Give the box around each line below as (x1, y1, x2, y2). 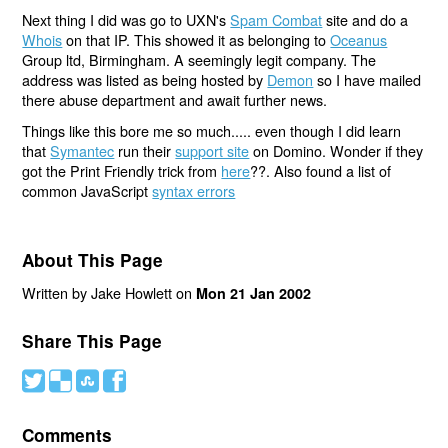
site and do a (322, 8, 409, 30)
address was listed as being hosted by (22, 68, 268, 90)
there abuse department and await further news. (22, 88, 328, 110)
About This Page (22, 247, 164, 272)
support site (175, 140, 250, 162)
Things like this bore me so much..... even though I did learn (22, 120, 402, 142)
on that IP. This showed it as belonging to (62, 28, 331, 50)
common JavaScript (22, 180, 153, 202)
